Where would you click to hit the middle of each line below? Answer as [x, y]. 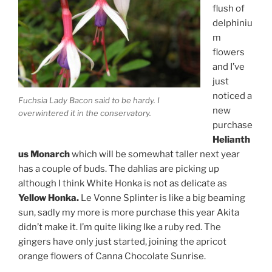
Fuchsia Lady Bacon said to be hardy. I [89, 100]
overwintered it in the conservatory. [85, 113]
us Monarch [44, 155]
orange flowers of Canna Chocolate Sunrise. [112, 257]
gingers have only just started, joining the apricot [122, 242]
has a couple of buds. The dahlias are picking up [119, 169]
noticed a [232, 96]
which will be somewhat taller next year [155, 155]
